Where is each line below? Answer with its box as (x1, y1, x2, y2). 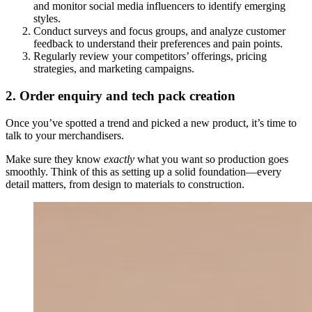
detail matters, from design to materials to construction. (6, 178, 244, 190)
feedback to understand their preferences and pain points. (33, 38, 283, 50)
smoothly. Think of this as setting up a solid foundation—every (6, 165, 281, 178)
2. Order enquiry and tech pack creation (6, 88, 235, 103)
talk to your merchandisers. (6, 129, 127, 141)
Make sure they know (6, 153, 104, 165)
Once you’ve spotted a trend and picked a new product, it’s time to (6, 116, 297, 129)
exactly (104, 153, 134, 165)
